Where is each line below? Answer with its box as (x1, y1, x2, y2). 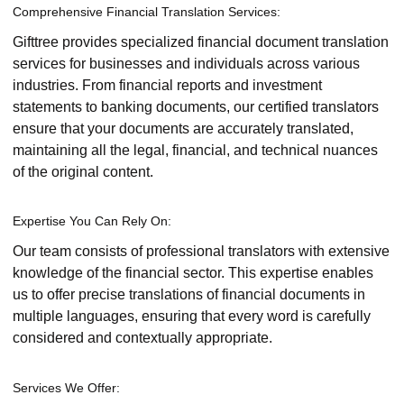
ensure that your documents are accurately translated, (13, 121, 353, 136)
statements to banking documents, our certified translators (13, 99, 379, 115)
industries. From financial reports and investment (13, 78, 322, 93)
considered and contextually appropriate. (13, 330, 272, 346)
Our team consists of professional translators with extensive (13, 243, 390, 260)
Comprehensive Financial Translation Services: (13, 4, 280, 19)
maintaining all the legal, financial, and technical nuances (13, 142, 378, 158)
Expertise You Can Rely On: (13, 214, 171, 229)
